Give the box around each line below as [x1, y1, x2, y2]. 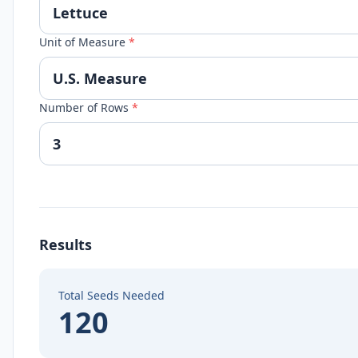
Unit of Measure [39, 34, 129, 50]
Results [39, 235, 92, 254]
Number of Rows [39, 100, 132, 115]
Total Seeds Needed [58, 288, 165, 303]
